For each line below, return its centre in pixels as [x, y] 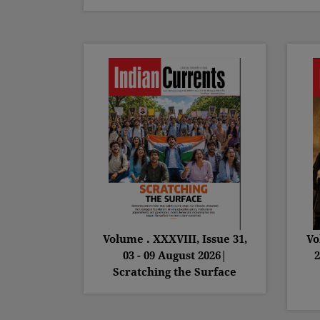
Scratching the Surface [175, 272]
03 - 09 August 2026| [175, 255]
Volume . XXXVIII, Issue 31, [175, 239]
